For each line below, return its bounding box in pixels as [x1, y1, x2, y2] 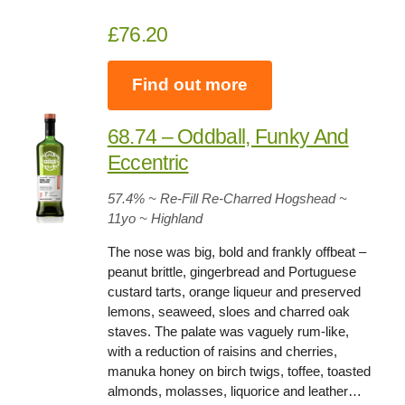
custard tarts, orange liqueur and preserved [107, 283, 361, 299]
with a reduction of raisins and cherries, [107, 343, 337, 359]
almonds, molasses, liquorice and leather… [107, 382, 362, 399]
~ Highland [138, 210, 202, 226]
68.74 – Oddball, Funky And [107, 124, 349, 148]
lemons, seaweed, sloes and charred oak [107, 303, 350, 319]
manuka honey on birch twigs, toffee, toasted [107, 363, 371, 379]
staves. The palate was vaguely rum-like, [107, 323, 349, 339]
